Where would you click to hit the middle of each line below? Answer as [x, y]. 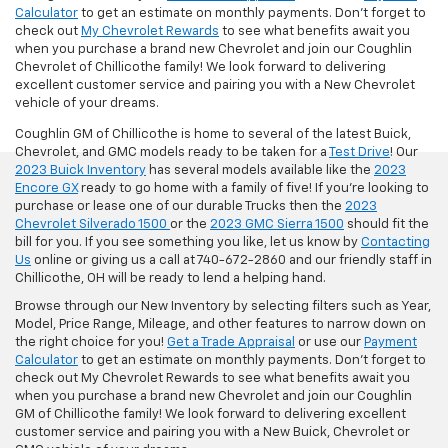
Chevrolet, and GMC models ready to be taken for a [172, 152]
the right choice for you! [91, 342]
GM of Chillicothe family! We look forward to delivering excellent [210, 414]
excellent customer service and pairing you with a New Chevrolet [215, 85]
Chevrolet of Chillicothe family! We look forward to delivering [200, 67]
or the [190, 224]
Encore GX [46, 188]
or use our [329, 342]
